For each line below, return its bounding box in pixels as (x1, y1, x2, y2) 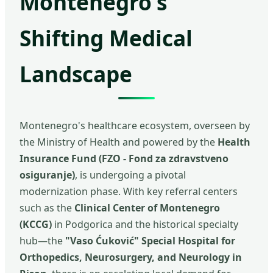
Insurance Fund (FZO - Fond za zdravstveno (19, 152, 229, 166)
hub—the (19, 234, 65, 248)
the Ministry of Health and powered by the (19, 135, 218, 149)
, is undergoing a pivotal (75, 168, 186, 182)
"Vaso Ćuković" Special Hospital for (65, 234, 235, 248)
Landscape (19, 59, 132, 89)
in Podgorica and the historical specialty (52, 218, 238, 232)
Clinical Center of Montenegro (74, 201, 220, 215)
